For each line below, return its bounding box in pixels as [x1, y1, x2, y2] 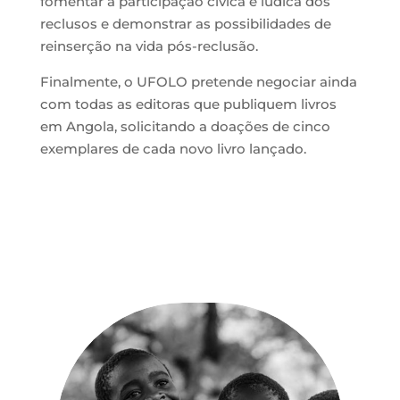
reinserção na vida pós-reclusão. [39, 37, 258, 55]
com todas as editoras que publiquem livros [39, 96, 337, 113]
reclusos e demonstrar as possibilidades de [39, 15, 331, 33]
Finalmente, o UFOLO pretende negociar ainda [39, 73, 357, 91]
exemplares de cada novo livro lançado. [39, 140, 306, 158]
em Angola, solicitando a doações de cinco [39, 118, 330, 136]
